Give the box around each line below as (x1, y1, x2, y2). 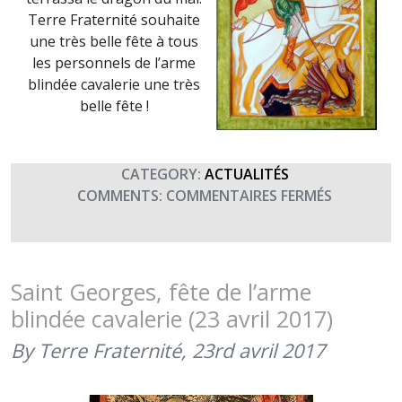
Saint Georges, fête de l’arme (11, 276, 311, 307)
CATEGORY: (113, 164, 205, 184)
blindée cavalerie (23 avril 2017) (11, 303, 333, 334)
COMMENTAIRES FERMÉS (166, 186, 332, 205)
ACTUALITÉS (204, 164, 289, 184)
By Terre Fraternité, (11, 337, 187, 363)
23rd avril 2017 (192, 337, 325, 363)
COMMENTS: (70, 186, 166, 205)
